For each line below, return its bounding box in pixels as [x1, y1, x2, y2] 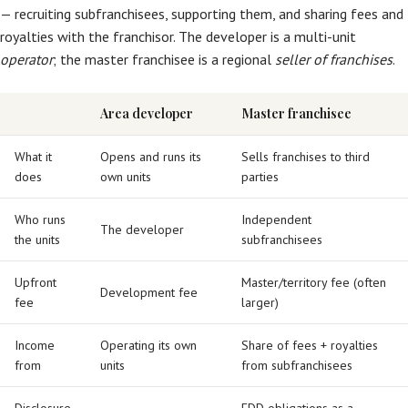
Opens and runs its [100, 148, 201, 165]
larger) [241, 294, 279, 311]
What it [15, 148, 52, 165]
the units [15, 231, 60, 248]
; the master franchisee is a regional [53, 50, 275, 68]
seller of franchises [275, 50, 393, 68]
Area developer [100, 105, 193, 122]
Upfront [15, 274, 56, 291]
